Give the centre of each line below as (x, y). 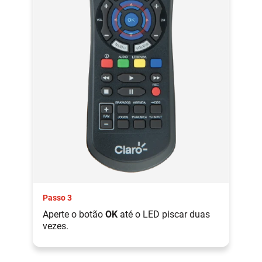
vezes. (56, 226)
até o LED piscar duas (164, 214)
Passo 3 (57, 197)
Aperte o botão (74, 214)
